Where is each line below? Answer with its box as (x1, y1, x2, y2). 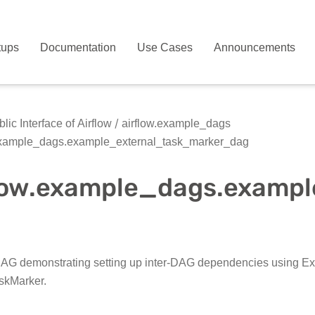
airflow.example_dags (119, 117, 231, 130)
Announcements (214, 41, 296, 54)
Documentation (40, 41, 117, 54)
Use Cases (137, 41, 193, 54)
